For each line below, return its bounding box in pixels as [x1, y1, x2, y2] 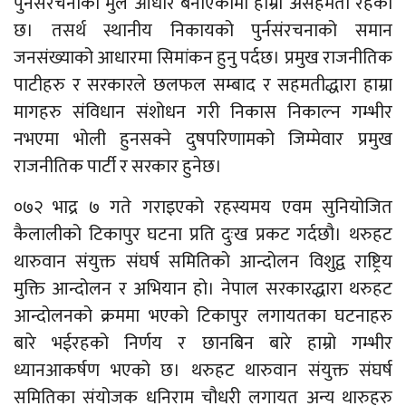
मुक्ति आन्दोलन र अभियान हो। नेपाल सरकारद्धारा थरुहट [14, 273, 392, 304]
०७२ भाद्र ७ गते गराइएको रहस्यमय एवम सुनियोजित [14, 191, 392, 223]
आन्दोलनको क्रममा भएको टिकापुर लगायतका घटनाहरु [14, 300, 392, 332]
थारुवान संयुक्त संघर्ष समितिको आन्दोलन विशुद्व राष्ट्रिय [14, 246, 392, 277]
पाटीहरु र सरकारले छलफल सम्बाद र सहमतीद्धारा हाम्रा [14, 69, 392, 101]
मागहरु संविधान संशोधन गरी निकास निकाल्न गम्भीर [14, 96, 392, 128]
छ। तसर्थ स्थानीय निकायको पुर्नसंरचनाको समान [14, 14, 392, 46]
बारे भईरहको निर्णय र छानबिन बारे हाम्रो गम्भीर [14, 327, 392, 359]
